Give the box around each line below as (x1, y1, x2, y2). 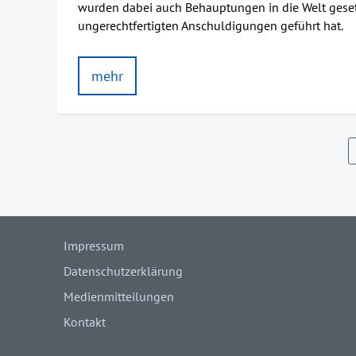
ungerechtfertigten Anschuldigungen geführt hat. (78, 17, 344, 34)
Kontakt (64, 313, 106, 330)
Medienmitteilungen (64, 288, 175, 304)
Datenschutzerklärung (64, 263, 184, 280)
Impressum (64, 238, 125, 254)
